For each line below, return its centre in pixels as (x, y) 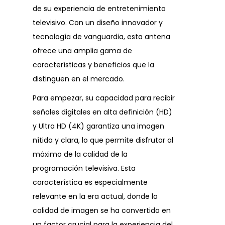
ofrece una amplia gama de (82, 51)
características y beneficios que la (93, 65)
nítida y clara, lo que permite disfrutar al (103, 140)
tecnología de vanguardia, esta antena (101, 37)
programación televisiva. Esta (84, 168)
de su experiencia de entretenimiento (99, 9)
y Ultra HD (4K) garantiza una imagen (98, 126)
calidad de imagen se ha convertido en (102, 211)
